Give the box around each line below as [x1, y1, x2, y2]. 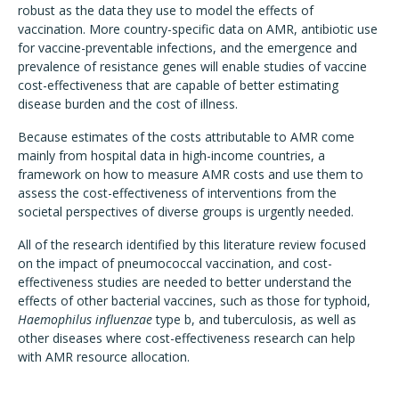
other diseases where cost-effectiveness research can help [18, 330, 355, 346]
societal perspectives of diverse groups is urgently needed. [18, 203, 357, 220]
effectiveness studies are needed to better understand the [18, 273, 352, 290]
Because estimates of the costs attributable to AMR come [18, 128, 354, 145]
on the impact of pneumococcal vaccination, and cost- [18, 255, 332, 272]
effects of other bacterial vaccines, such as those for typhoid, [18, 292, 370, 309]
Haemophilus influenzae [18, 311, 152, 328]
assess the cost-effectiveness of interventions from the [18, 184, 337, 201]
